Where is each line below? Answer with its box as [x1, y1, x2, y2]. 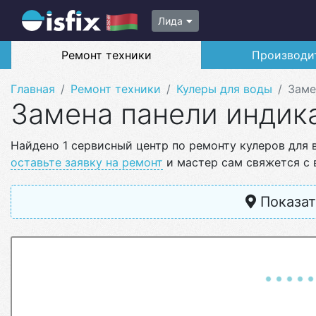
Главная [11, 82, 55, 96]
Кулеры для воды [176, 82, 272, 96]
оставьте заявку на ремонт [11, 155, 163, 169]
